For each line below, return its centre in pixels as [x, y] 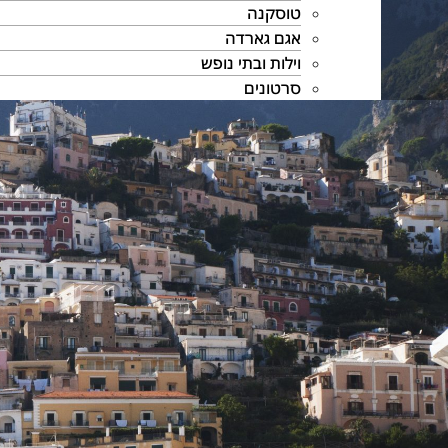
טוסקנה [273, 13]
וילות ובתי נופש [250, 63]
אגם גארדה [262, 38]
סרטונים [272, 88]
